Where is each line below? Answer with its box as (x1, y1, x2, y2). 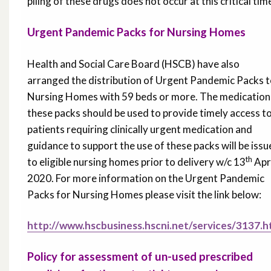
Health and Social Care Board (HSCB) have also (27, 57, 240, 71)
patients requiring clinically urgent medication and (27, 123, 252, 136)
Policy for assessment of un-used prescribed (27, 250, 253, 264)
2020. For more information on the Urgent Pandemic (27, 172, 264, 185)
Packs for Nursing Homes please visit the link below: (27, 188, 261, 201)
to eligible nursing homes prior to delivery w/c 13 (27, 155, 246, 169)
